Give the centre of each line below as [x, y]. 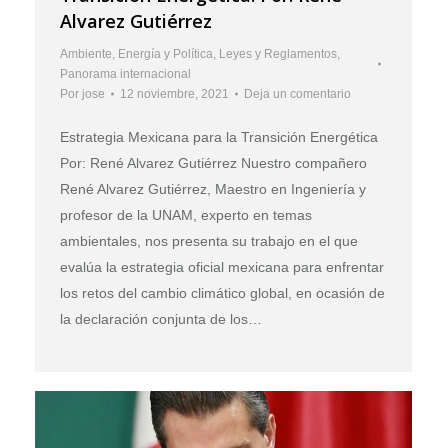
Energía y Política [165, 53]
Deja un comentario [297, 93]
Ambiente [86, 53]
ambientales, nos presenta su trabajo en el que [209, 240]
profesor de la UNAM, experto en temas [186, 214]
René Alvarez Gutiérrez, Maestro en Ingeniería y [213, 188]
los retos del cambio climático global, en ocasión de [222, 292]
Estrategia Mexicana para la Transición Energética [219, 136]
